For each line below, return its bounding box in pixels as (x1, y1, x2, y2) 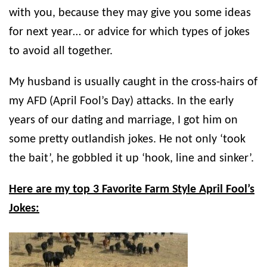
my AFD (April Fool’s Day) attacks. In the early (9, 95, 234, 108)
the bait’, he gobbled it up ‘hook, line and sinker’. (9, 153, 254, 165)
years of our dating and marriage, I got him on (9, 114, 238, 127)
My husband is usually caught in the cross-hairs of (9, 76, 257, 89)
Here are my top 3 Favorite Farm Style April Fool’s (9, 184, 254, 196)
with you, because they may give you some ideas (9, 7, 251, 20)
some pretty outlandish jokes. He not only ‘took (9, 133, 246, 146)
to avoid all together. (9, 45, 113, 58)
